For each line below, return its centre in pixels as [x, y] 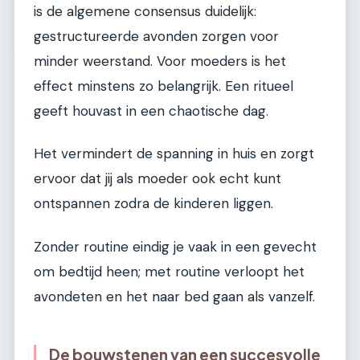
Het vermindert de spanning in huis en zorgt [174, 154]
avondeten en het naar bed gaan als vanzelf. [174, 296]
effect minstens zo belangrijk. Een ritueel [164, 86]
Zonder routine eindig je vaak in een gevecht [175, 246]
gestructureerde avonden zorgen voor [156, 36]
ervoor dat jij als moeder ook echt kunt [157, 179]
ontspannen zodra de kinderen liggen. [153, 204]
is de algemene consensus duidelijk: [145, 11]
